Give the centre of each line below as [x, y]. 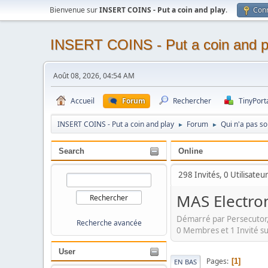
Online [191, 151]
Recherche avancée [109, 223]
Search [71, 151]
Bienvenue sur [74, 10]
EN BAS [185, 261]
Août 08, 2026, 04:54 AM [94, 76]
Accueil [83, 101]
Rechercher [192, 101]
